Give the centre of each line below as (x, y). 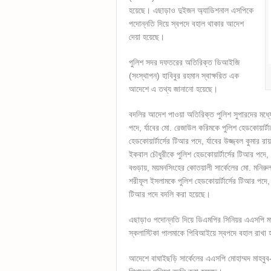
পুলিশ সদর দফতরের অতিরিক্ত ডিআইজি (184, 62)
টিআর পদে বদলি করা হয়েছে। (170, 194)
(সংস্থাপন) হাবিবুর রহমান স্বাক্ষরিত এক (184, 76)
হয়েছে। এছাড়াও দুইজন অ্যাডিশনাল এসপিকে (191, 10)
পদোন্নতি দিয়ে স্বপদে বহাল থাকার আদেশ (186, 24)
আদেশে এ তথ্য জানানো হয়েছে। (173, 89)
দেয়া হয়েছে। (147, 37)
